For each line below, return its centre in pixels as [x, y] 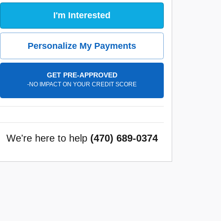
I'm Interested [82, 16]
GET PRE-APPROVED [82, 75]
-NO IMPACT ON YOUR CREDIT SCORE [82, 85]
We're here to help [47, 138]
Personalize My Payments [82, 46]
